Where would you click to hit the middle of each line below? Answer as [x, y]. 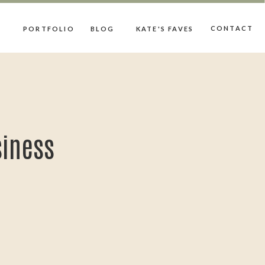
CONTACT [232, 28]
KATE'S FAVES [165, 29]
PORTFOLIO [49, 29]
